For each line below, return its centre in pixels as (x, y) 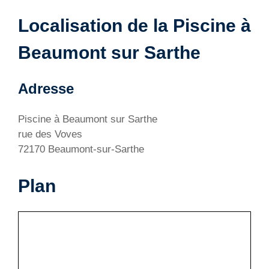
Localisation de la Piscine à (134, 26)
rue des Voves (50, 134)
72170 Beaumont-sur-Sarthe (81, 150)
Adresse (46, 89)
